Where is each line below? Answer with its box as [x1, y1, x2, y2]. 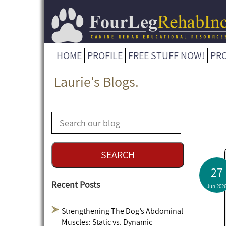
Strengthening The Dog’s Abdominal [62, 205, 183, 216]
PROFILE [87, 48, 123, 62]
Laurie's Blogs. [54, 72, 139, 91]
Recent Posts [51, 178, 100, 190]
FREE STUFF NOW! [128, 48, 205, 62]
